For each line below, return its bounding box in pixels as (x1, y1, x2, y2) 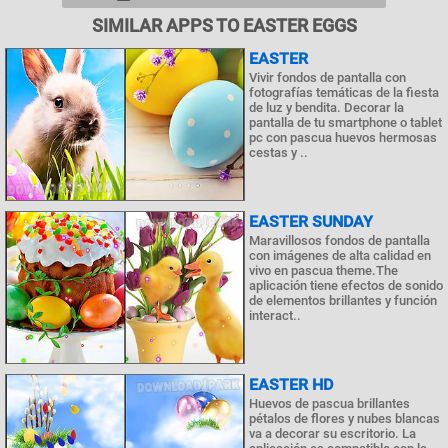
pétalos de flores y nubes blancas (249, 411, 440, 427)
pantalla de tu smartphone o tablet (249, 115, 442, 130)
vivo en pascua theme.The (249, 263, 398, 279)
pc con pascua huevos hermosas (249, 130, 437, 145)
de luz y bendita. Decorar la (249, 100, 404, 115)
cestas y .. (249, 145, 308, 160)
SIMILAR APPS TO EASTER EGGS (91, 15, 357, 36)
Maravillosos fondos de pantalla (249, 233, 430, 249)
